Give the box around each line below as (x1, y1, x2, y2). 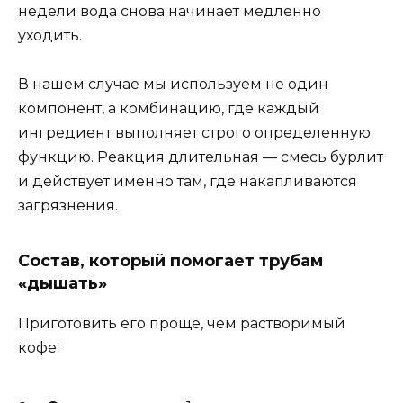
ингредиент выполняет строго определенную (18, 124, 371, 142)
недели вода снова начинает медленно (18, 3, 321, 21)
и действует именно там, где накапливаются (18, 173, 357, 191)
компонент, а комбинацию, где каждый (18, 100, 319, 118)
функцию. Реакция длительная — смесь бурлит (18, 148, 383, 166)
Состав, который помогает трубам (18, 251, 323, 272)
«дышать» (18, 273, 107, 294)
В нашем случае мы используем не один (18, 76, 328, 94)
